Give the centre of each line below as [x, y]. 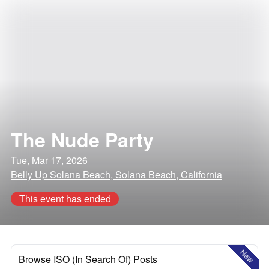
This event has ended [65, 198]
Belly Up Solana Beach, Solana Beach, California [116, 174]
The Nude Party [82, 139]
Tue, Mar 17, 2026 [49, 160]
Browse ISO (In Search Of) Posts [88, 259]
